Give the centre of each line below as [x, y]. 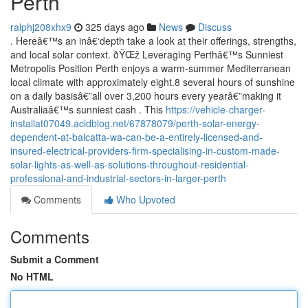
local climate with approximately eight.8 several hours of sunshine [153, 82]
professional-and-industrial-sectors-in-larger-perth [118, 178]
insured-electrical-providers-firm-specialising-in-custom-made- [145, 151]
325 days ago [115, 27]
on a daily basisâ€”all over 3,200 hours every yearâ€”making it [146, 96]
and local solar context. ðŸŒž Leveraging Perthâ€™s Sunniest [147, 54]
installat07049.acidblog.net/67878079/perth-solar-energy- [135, 123]
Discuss [215, 27]
